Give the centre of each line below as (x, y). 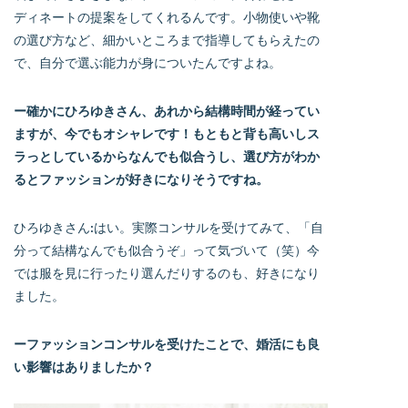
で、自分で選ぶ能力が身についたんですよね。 (148, 62)
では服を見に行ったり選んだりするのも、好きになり (167, 272)
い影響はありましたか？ (84, 366)
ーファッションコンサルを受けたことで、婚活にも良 (167, 343)
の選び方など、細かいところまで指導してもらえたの (167, 39)
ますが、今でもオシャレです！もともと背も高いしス (167, 133)
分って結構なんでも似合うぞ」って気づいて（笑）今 (167, 250)
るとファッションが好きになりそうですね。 (141, 178)
